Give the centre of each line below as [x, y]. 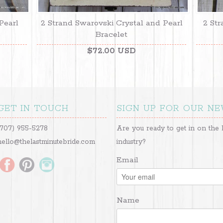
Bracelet [111, 35]
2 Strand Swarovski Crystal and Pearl [111, 23]
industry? [131, 142]
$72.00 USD [111, 51]
